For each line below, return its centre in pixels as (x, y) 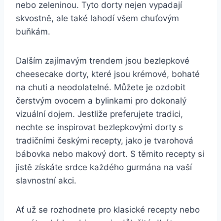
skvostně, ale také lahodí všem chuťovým (97, 18)
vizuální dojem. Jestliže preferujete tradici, (99, 114)
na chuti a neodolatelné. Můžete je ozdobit (101, 87)
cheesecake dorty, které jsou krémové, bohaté (108, 74)
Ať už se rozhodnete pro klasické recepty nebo (108, 209)
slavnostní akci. (46, 180)
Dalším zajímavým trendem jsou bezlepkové (103, 60)
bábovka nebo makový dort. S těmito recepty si (110, 154)
